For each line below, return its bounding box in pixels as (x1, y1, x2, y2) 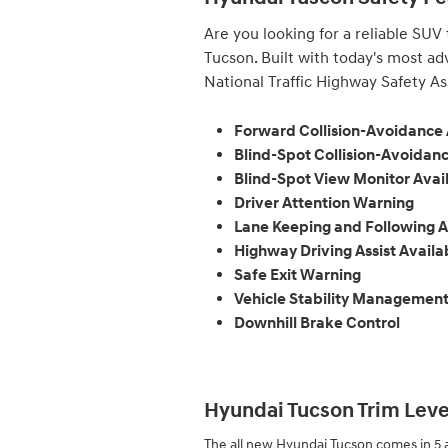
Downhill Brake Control (234, 312, 403, 333)
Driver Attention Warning (234, 192, 414, 213)
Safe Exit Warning (234, 264, 361, 285)
